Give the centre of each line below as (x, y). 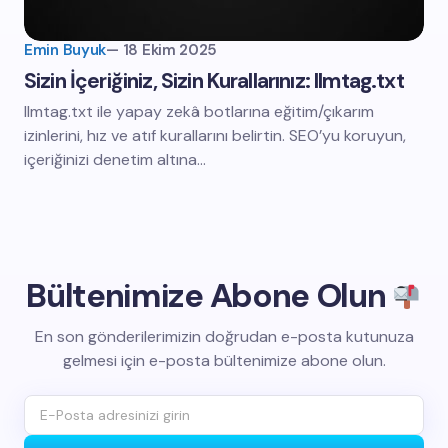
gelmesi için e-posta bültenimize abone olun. (224, 361)
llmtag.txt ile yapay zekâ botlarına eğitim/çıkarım (199, 111)
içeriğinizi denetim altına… (115, 159)
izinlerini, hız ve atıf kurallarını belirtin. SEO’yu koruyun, (215, 135)
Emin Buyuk (65, 50)
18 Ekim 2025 (170, 50)
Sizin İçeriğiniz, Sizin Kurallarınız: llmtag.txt (214, 81)
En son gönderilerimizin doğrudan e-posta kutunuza (224, 337)
